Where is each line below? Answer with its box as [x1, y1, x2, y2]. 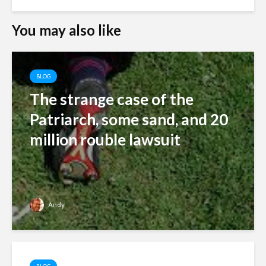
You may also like [12, 21, 121, 39]
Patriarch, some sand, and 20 [30, 109, 228, 129]
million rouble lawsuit [30, 129, 180, 149]
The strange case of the [30, 89, 194, 109]
